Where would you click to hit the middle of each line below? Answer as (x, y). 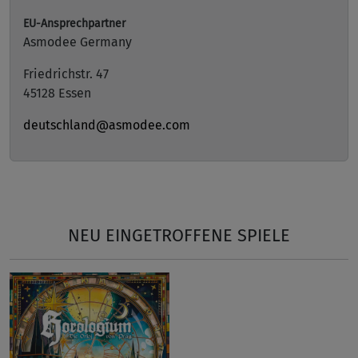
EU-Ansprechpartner (74, 24)
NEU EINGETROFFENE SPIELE (179, 236)
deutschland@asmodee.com (107, 125)
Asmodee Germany (78, 42)
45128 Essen (57, 93)
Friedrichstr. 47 (66, 74)
